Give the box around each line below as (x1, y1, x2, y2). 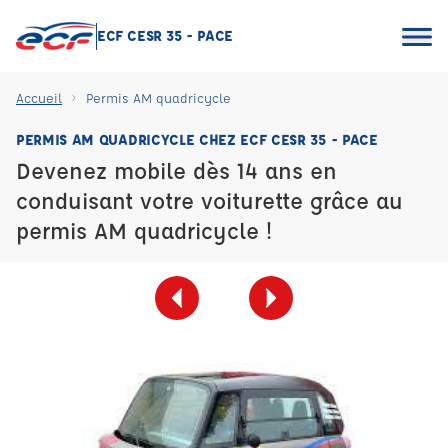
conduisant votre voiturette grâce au (16, 186, 403, 215)
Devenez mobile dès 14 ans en (16, 156, 337, 185)
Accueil (16, 89, 62, 106)
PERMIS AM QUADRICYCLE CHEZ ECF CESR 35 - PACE (16, 130, 378, 149)
